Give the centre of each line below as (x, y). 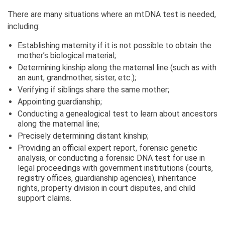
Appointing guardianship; (60, 101)
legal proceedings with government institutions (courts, (115, 168)
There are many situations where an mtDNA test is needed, (112, 14)
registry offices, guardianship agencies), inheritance (107, 178)
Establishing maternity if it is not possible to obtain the (115, 45)
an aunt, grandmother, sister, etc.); (77, 77)
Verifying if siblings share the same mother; (93, 89)
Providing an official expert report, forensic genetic (107, 148)
